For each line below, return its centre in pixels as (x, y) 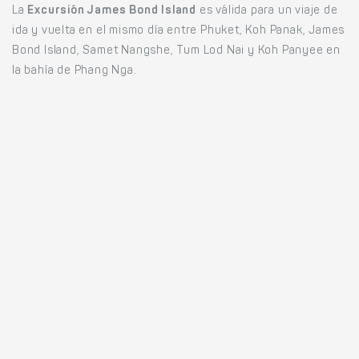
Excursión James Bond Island (112, 12)
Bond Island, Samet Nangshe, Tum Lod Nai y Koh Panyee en (176, 52)
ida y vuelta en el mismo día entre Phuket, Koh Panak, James (179, 32)
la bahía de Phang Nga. (75, 72)
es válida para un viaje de (267, 12)
